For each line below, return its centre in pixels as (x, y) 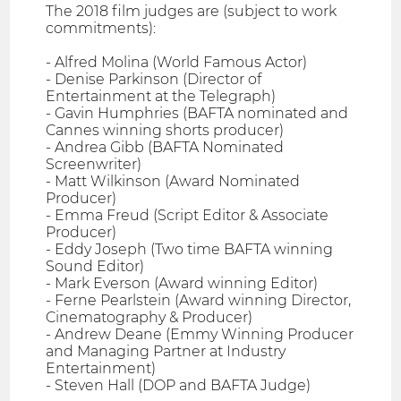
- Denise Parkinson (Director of (154, 80)
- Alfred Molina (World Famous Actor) (177, 63)
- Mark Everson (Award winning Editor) (182, 284)
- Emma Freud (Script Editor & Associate (188, 216)
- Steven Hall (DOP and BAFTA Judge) (179, 386)
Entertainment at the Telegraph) (161, 97)
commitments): (101, 29)
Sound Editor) (95, 267)
